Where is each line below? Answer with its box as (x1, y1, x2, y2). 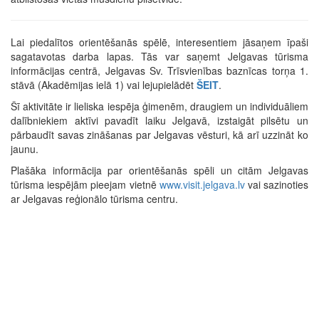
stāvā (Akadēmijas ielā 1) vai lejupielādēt (11, 78, 197, 93)
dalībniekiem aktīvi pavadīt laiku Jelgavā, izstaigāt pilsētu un (11, 113, 308, 128)
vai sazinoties (244, 177, 309, 192)
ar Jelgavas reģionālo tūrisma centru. (11, 192, 178, 206)
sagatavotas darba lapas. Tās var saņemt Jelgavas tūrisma (11, 49, 308, 64)
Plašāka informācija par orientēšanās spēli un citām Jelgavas (11, 163, 308, 178)
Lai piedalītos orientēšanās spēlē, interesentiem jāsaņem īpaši (11, 35, 308, 50)
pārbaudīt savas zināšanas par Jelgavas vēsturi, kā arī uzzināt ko (11, 127, 308, 142)
